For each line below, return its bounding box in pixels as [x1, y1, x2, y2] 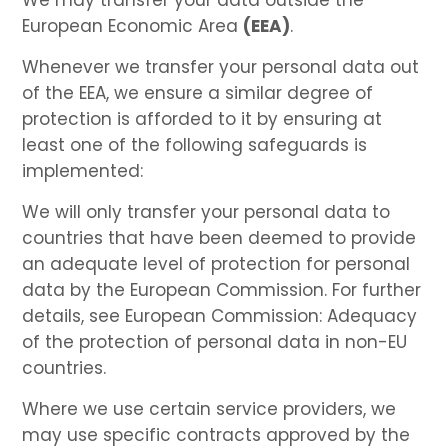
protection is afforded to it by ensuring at [22, 106, 383, 131]
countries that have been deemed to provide [22, 225, 417, 250]
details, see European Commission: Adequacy [22, 303, 418, 328]
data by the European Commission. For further [22, 277, 422, 302]
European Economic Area [22, 13, 244, 38]
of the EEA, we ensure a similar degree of [22, 80, 374, 105]
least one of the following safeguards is [22, 132, 368, 157]
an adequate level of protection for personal [22, 251, 411, 276]
